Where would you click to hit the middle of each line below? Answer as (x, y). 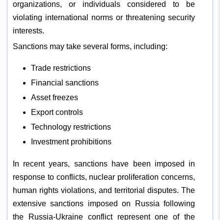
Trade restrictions (61, 68)
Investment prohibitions (71, 141)
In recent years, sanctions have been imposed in (104, 164)
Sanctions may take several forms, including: (90, 46)
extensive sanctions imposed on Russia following (104, 203)
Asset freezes (54, 97)
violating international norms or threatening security (104, 17)
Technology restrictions (71, 127)
